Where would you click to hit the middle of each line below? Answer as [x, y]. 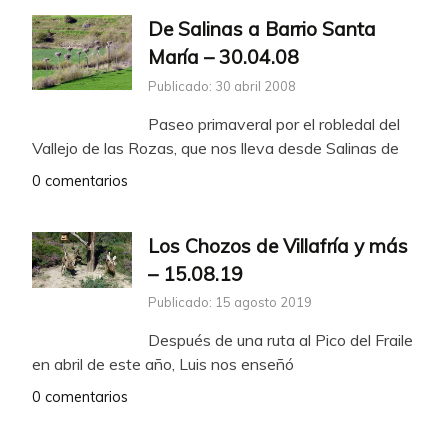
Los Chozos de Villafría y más [278, 245]
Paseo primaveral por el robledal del [274, 123]
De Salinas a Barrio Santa [262, 28]
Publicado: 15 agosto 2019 [230, 302]
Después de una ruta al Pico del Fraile [280, 340]
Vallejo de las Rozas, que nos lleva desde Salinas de [215, 147]
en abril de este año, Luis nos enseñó [163, 364]
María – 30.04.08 [223, 56]
